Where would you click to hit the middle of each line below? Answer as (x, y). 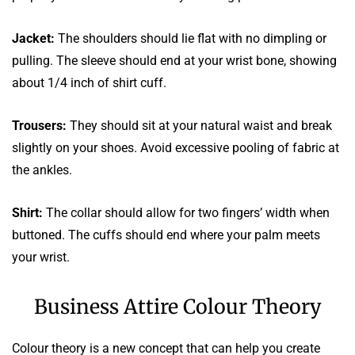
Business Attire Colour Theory (177, 306)
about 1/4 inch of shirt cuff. (89, 82)
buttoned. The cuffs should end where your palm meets (166, 235)
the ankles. (42, 170)
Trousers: (39, 125)
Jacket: (33, 38)
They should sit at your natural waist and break (199, 125)
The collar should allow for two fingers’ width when (186, 212)
